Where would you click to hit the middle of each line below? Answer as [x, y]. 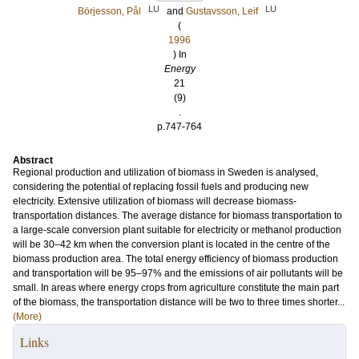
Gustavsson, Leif [222, 11]
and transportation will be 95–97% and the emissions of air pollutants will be [178, 273]
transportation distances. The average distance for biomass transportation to [177, 216]
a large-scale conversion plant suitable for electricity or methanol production [177, 230]
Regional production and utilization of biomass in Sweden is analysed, [165, 172]
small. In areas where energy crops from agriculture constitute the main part [176, 288]
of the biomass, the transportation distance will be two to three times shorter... [179, 302]
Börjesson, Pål [109, 11]
